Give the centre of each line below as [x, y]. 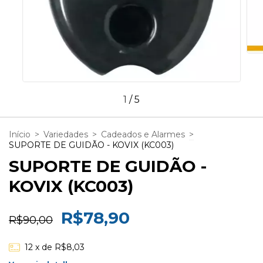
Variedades [66, 135]
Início [20, 135]
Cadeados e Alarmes [143, 135]
